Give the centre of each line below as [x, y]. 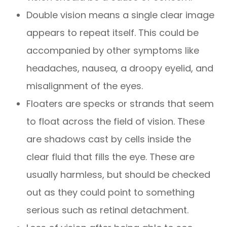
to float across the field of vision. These [116, 122]
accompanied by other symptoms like [113, 51]
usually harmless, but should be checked [119, 175]
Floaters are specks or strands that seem [120, 104]
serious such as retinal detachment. [108, 210]
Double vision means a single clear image [121, 15]
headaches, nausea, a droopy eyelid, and [120, 68]
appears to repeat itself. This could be [113, 33]
